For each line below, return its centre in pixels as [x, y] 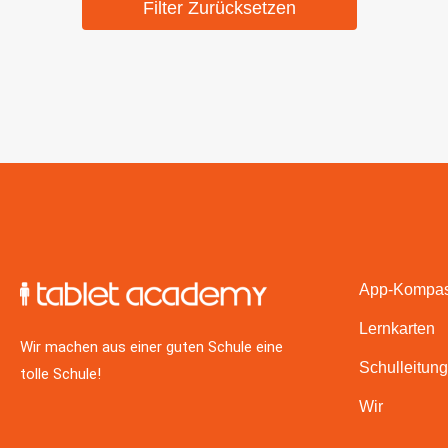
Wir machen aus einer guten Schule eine [151, 346]
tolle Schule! [60, 373]
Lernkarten [397, 328]
